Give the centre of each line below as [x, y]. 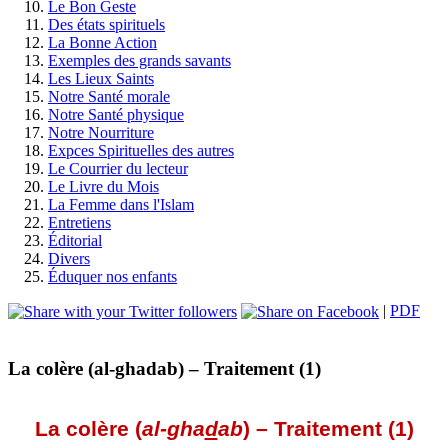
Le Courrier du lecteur [118, 168]
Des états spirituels [106, 24]
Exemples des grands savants [139, 60]
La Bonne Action [102, 42]
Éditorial [75, 240]
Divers [69, 258]
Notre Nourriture [101, 132]
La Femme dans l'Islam [121, 204]
